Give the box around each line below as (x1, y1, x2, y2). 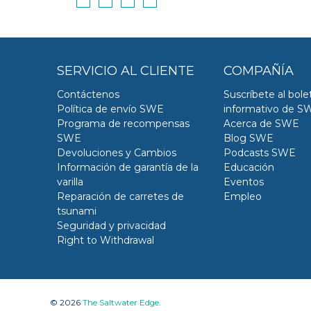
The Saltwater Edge (83, 298, 159, 308)
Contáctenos (57, 87, 119, 101)
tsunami (57, 204, 96, 217)
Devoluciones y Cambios (57, 146, 176, 159)
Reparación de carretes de (57, 190, 184, 203)
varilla (57, 175, 83, 188)
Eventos (224, 175, 264, 188)
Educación (224, 160, 274, 174)
